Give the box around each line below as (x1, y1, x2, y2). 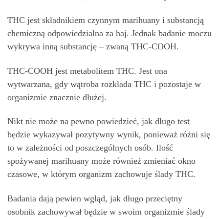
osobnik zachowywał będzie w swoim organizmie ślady (7, 206, 205, 217)
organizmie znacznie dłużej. (7, 92, 107, 102)
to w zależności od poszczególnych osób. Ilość (7, 143, 173, 153)
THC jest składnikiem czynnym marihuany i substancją (7, 15, 204, 25)
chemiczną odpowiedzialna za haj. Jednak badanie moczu (7, 28, 212, 39)
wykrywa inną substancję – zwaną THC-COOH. (7, 42, 179, 52)
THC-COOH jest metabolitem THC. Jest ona (7, 66, 167, 76)
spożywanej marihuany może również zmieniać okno (7, 156, 196, 166)
